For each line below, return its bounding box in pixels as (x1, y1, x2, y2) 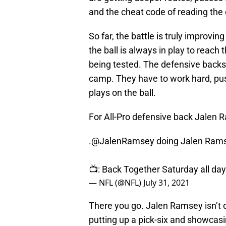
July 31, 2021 (143, 177, 190, 189)
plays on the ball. (89, 87, 156, 98)
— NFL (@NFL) (89, 177, 143, 189)
